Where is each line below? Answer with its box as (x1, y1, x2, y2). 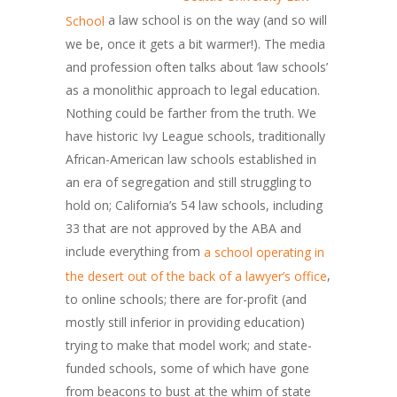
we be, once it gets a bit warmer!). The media (66, 35, 325, 52)
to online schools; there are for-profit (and (66, 291, 307, 308)
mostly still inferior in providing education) (66, 314, 305, 331)
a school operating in (204, 244, 324, 261)
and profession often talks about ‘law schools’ (66, 58, 328, 75)
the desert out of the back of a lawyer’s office (66, 268, 327, 285)
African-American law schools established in (66, 150, 316, 167)
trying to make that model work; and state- (66, 337, 312, 354)
